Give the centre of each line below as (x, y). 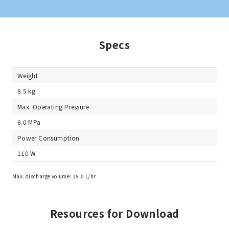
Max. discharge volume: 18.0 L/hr (54, 176)
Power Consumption (48, 138)
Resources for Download (114, 213)
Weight (28, 75)
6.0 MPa (29, 122)
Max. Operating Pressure (53, 106)
